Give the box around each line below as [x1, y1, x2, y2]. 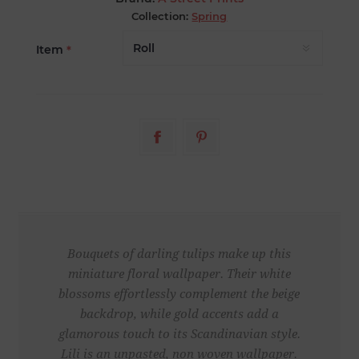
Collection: [131, 10, 189, 23]
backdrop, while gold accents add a [79, 307, 279, 322]
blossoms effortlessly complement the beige [58, 287, 301, 302]
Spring [192, 10, 228, 23]
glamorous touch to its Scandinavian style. [58, 327, 301, 342]
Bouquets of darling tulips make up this [67, 247, 292, 262]
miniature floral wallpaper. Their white [67, 267, 291, 282]
